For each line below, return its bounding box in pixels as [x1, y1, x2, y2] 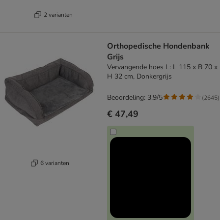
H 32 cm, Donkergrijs [107, 72, 172, 82]
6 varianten [40, 159, 69, 167]
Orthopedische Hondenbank [107, 41, 210, 52]
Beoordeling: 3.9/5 [107, 93, 163, 103]
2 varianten [44, 10, 73, 19]
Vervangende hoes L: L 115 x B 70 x [107, 62, 218, 72]
